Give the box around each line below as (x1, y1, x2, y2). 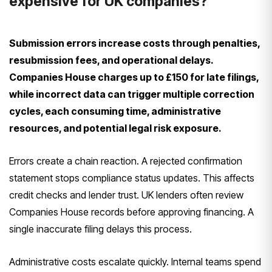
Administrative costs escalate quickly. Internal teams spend (9, 255, 261, 268)
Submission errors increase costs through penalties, (9, 36, 260, 49)
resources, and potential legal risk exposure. (9, 121, 222, 134)
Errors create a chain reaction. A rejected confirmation (9, 154, 242, 167)
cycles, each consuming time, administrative (9, 104, 221, 117)
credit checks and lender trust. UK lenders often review (9, 188, 243, 201)
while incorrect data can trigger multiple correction (9, 87, 254, 100)
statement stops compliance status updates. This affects (9, 171, 254, 184)
